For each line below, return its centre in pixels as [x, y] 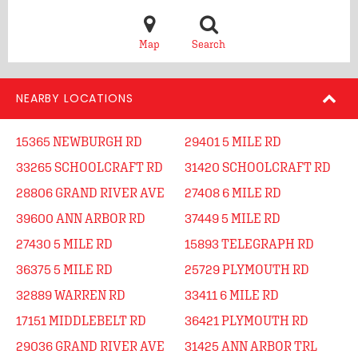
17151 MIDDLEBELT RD [81, 320]
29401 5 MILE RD [233, 141]
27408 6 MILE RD [233, 193]
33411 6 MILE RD [232, 295]
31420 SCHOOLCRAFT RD [258, 167]
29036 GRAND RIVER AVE [90, 346]
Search [209, 44]
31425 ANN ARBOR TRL [251, 346]
